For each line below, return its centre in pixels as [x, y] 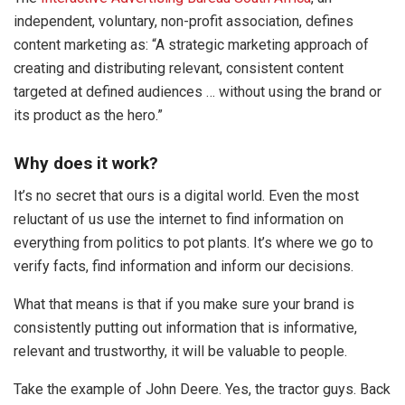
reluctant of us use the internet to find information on [179, 220]
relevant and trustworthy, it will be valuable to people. [180, 352]
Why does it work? [86, 163]
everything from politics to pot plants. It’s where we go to [193, 243]
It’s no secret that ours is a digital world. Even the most [186, 196]
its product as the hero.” [88, 116]
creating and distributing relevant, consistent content [179, 69]
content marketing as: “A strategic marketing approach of [191, 45]
